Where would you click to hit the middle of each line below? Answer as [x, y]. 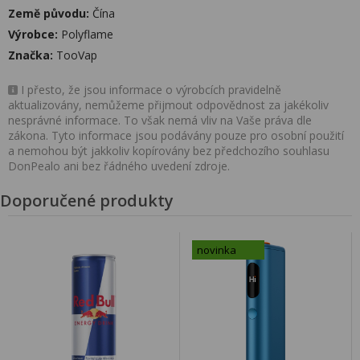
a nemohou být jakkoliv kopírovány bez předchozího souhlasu [169, 151]
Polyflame [86, 34]
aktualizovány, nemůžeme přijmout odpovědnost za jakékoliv [168, 105]
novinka [217, 250]
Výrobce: [33, 34]
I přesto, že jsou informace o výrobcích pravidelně [149, 90]
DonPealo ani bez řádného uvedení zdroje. [119, 166]
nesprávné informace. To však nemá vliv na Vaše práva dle [160, 120]
